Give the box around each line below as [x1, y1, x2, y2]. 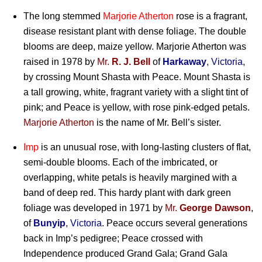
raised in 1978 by [23, 56, 97, 67]
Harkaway [163, 56, 206, 67]
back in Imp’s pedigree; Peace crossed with [23, 233, 203, 243]
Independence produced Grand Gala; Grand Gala [23, 248, 227, 258]
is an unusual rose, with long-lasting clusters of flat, [39, 142, 251, 152]
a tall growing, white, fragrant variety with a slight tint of [23, 87, 248, 97]
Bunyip [33, 218, 65, 228]
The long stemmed [23, 11, 103, 21]
